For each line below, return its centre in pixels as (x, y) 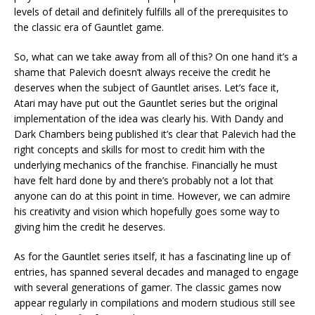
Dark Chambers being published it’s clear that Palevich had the (155, 134)
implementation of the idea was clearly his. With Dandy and (149, 119)
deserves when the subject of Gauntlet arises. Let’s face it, (147, 88)
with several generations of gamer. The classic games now (148, 288)
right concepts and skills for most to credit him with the (140, 150)
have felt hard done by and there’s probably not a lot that (144, 181)
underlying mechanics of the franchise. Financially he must (146, 165)
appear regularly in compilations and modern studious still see (155, 303)
